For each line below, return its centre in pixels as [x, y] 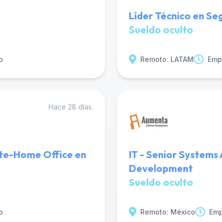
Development [161, 168]
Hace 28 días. [71, 107]
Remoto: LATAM [167, 59]
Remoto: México [168, 212]
